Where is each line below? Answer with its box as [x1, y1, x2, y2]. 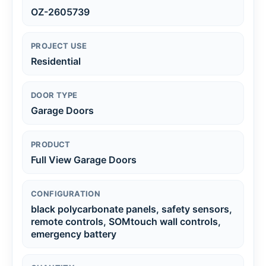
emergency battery [31, 227, 116, 240]
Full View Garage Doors [31, 153, 137, 166]
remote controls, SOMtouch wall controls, [31, 215, 221, 227]
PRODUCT [31, 139, 71, 149]
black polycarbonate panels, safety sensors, [31, 202, 232, 215]
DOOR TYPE [31, 90, 78, 100]
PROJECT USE [31, 40, 87, 50]
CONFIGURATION [31, 188, 101, 198]
